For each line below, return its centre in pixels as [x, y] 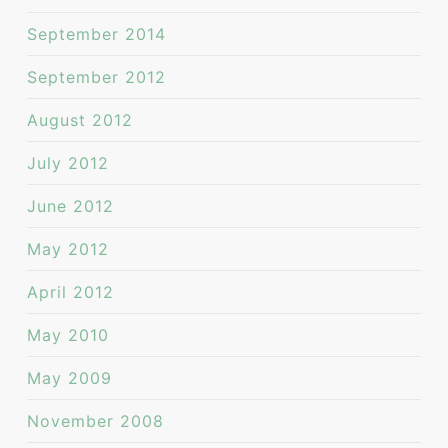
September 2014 [96, 34]
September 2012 [96, 77]
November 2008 [95, 421]
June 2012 [70, 206]
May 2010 [67, 335]
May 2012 [67, 249]
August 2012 [79, 120]
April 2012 [70, 292]
